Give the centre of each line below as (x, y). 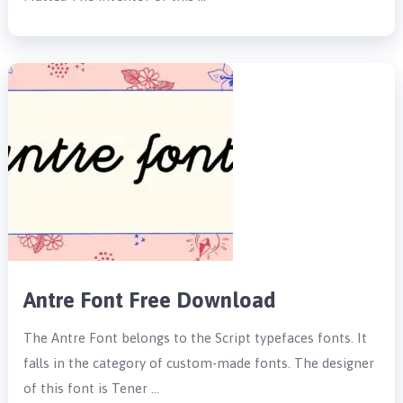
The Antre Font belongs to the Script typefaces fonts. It (196, 337)
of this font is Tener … (92, 388)
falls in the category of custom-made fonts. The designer (199, 363)
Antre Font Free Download (150, 300)
